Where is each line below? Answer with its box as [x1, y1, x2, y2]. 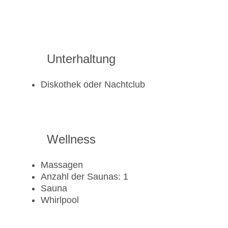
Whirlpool [41, 195, 79, 206]
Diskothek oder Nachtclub [41, 79, 145, 90]
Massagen [41, 160, 83, 170]
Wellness [47, 132, 96, 147]
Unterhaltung [47, 52, 116, 66]
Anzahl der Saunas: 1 [41, 172, 128, 182]
